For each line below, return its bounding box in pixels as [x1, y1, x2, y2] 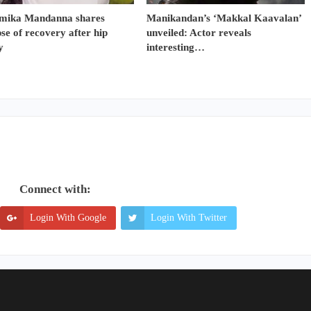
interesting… [146, 41, 205, 53]
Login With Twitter [151, 212, 227, 223]
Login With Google [30, 212, 106, 223]
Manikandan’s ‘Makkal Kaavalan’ [146, 12, 301, 24]
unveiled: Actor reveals [146, 26, 251, 38]
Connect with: [19, 182, 91, 196]
